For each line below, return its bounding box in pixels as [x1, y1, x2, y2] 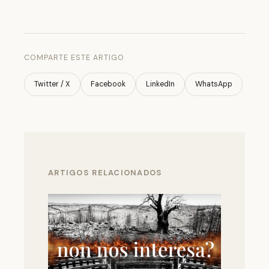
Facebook [91, 79, 125, 89]
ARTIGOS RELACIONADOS [48, 167, 163, 178]
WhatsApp [195, 79, 232, 89]
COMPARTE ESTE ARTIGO [24, 52, 124, 62]
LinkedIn [146, 79, 175, 89]
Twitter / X [34, 79, 70, 89]
